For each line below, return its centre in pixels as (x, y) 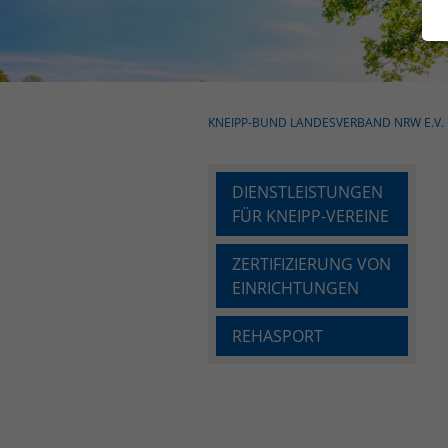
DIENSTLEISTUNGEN (307, 191)
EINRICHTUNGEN (295, 287)
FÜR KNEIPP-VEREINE (310, 215)
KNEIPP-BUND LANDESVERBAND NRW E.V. (326, 122)
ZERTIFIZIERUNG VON (311, 263)
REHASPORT (277, 335)
